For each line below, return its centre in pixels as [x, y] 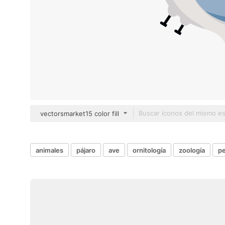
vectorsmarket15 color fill [80, 114]
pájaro [86, 150]
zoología [192, 150]
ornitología [149, 150]
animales [49, 150]
